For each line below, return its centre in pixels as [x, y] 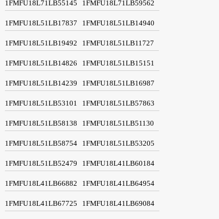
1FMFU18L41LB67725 [41, 203]
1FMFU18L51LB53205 [118, 143]
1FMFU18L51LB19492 [41, 43]
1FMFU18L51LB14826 [41, 63]
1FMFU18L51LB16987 [118, 83]
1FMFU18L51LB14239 [41, 83]
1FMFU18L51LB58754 [41, 143]
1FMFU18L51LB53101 [41, 103]
